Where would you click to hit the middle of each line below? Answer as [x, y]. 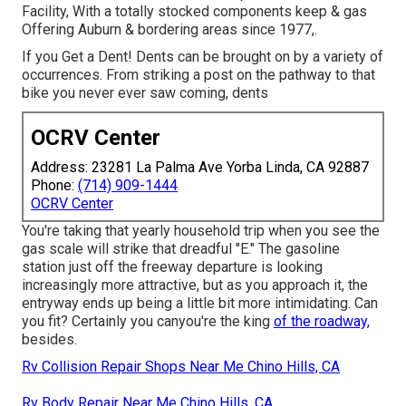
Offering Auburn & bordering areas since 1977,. [169, 29]
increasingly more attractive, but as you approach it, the [195, 285]
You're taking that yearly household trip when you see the [201, 230]
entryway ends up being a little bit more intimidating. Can [200, 303]
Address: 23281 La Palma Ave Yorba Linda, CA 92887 [200, 167]
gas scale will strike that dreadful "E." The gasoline [181, 248]
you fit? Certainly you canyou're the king [148, 321]
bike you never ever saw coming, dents [145, 92]
